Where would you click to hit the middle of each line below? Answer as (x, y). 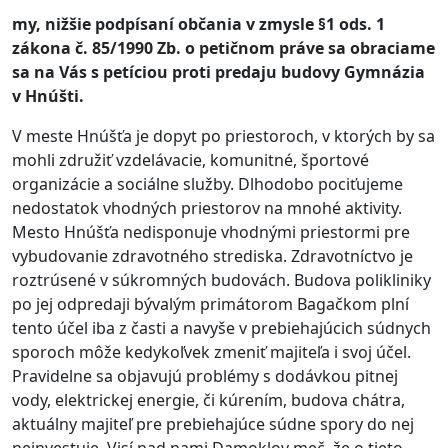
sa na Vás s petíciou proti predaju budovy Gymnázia (218, 72)
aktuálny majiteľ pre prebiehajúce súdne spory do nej (213, 424)
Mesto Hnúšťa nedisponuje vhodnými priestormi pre (211, 232)
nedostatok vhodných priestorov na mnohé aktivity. (207, 208)
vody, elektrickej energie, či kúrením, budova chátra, (208, 400)
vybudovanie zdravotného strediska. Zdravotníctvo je (212, 256)
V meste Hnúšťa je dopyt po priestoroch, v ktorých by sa (223, 136)
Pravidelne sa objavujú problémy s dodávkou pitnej (205, 376)
